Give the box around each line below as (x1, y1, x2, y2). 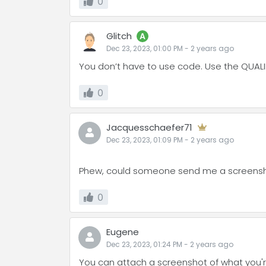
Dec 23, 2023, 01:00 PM (106, 43, 183, 53)
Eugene (106, 226, 139, 238)
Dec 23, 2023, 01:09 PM (106, 135, 183, 145)
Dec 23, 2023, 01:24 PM (106, 239, 182, 249)
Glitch (106, 30, 132, 42)
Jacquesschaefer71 (106, 121, 192, 134)
